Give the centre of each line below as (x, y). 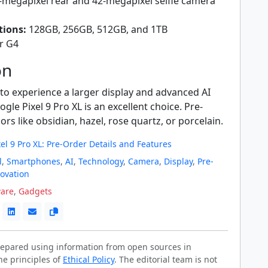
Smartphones (33, 161)
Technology (101, 161)
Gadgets (35, 191)
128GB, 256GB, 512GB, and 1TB (97, 29)
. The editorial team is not (166, 259)
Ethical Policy (89, 259)
